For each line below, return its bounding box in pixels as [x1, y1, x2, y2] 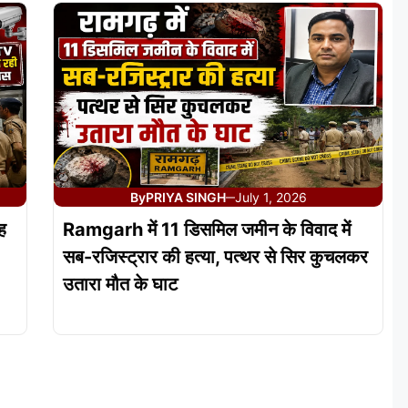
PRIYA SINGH [146, 189, 227, 206]
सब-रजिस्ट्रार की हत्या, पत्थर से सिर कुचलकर [62, 246, 368, 269]
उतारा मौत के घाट [62, 273, 178, 296]
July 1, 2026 [235, 189, 308, 206]
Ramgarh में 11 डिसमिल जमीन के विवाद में [62, 219, 351, 241]
